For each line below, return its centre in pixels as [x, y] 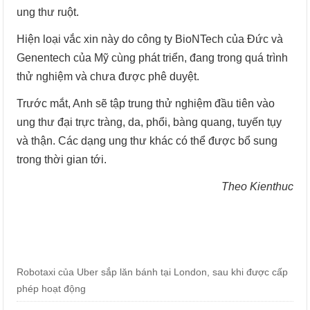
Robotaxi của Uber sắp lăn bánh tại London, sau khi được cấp [153, 272]
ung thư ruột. [48, 12]
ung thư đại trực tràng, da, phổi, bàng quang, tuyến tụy [149, 122]
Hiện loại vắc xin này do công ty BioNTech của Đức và [150, 39]
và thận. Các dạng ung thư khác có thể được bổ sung [147, 141]
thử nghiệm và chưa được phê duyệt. [108, 77]
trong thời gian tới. [62, 160]
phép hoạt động [52, 289]
